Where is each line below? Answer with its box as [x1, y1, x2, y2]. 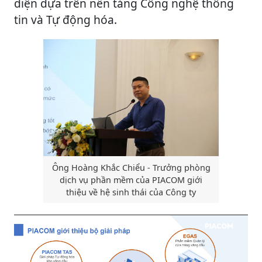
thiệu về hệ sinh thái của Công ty [66, 186, 196, 198]
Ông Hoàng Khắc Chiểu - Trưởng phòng [51, 161, 211, 173]
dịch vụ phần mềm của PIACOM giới [60, 174, 202, 185]
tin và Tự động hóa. [14, 11, 117, 27]
